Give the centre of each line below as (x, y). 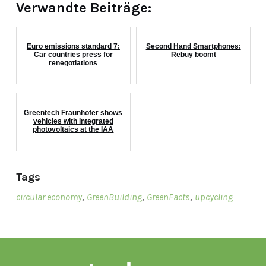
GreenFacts (168, 197)
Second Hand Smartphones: (193, 46)
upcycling (213, 197)
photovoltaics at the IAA (73, 129)
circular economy (49, 197)
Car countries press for (73, 54)
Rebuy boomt (193, 54)
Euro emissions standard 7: (73, 46)
